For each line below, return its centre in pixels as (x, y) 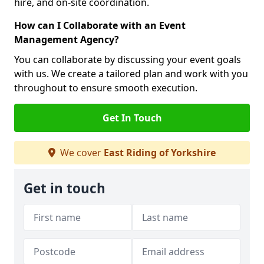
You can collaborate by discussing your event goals (128, 60)
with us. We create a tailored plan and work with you (131, 74)
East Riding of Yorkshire (160, 153)
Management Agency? (67, 39)
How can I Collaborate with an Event (100, 25)
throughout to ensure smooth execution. (106, 88)
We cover (81, 153)
